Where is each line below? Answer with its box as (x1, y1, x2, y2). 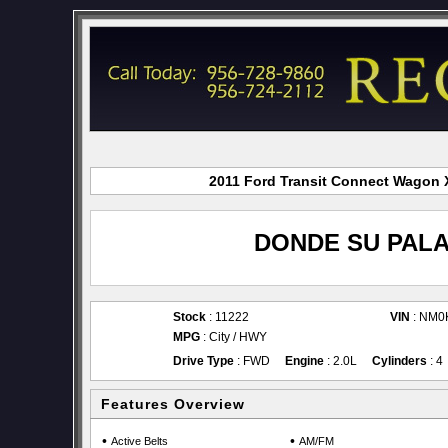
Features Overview (101, 396, 245, 412)
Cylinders (372, 354, 427, 368)
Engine (285, 354, 324, 368)
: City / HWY (200, 330, 267, 344)
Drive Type (173, 354, 234, 368)
